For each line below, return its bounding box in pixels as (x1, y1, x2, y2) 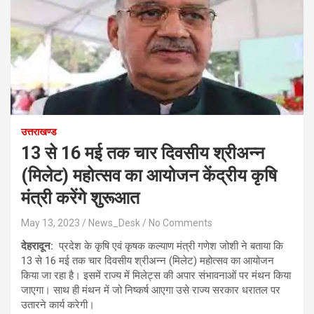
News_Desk (88, 217, 140, 229)
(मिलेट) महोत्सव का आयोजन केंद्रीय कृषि (21, 165, 277, 186)
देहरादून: (21, 240, 59, 253)
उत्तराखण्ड (21, 126, 57, 138)
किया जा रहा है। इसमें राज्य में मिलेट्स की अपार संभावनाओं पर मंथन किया (21, 269, 291, 282)
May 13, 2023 (21, 217, 80, 229)
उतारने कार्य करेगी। (21, 299, 95, 312)
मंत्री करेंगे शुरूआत (21, 188, 139, 209)
